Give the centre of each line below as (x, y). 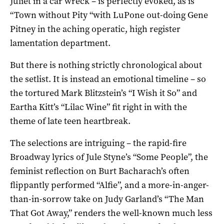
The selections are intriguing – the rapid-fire (98, 143)
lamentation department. (60, 43)
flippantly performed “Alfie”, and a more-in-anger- (109, 185)
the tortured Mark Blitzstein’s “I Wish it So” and (103, 93)
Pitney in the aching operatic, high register (95, 29)
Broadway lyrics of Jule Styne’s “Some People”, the (109, 157)
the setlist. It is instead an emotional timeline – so (108, 79)
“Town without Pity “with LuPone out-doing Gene (109, 15)
